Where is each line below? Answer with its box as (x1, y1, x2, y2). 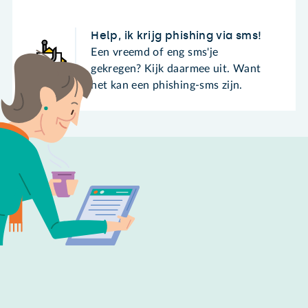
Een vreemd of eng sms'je (91, 46, 219, 58)
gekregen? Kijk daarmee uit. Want (91, 63, 261, 74)
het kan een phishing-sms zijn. (91, 79, 243, 91)
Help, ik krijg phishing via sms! (91, 28, 262, 42)
